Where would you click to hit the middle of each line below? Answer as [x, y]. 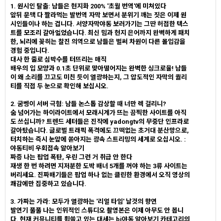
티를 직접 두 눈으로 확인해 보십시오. [59, 86]
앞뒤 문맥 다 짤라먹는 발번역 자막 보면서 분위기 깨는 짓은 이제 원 [98, 15]
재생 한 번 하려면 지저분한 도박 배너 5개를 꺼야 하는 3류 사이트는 [99, 166]
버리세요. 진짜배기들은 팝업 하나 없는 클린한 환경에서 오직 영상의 [100, 175]
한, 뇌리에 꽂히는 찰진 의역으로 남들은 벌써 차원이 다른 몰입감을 [98, 42]
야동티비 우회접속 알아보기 [47, 148]
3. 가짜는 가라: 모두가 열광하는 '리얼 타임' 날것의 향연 [84, 202]
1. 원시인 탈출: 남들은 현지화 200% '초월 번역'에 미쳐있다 [88, 6]
